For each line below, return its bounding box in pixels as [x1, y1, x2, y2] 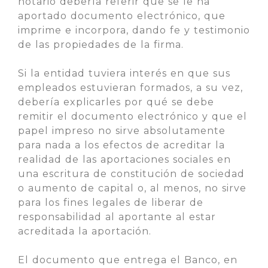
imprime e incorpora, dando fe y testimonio [18, 25, 250, 36]
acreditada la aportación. [18, 226, 151, 237]
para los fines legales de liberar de [18, 197, 203, 208]
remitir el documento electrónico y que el [18, 111, 247, 122]
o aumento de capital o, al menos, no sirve [18, 182, 246, 194]
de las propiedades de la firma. [18, 39, 184, 50]
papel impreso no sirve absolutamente [18, 125, 226, 136]
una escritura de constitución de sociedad [18, 168, 245, 179]
